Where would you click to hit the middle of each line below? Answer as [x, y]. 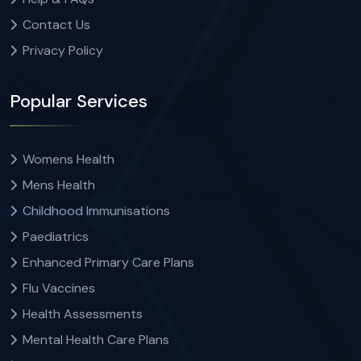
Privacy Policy [63, 50]
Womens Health [68, 159]
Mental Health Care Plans [96, 339]
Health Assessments [83, 313]
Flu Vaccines [59, 288]
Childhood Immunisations [96, 210]
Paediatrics [56, 236]
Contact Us [56, 24]
